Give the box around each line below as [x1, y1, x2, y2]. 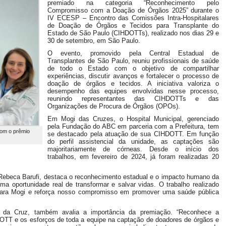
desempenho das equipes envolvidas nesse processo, [47, 87, 219, 95]
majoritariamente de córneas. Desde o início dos [47, 145, 219, 153]
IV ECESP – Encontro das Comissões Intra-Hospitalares [47, 14, 219, 22]
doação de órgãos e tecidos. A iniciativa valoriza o [47, 80, 219, 87]
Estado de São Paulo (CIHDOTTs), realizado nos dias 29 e [47, 29, 219, 37]
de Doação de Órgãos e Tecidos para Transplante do [47, 22, 219, 29]
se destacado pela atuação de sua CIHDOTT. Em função [47, 130, 219, 138]
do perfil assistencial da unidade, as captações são [47, 138, 219, 145]
